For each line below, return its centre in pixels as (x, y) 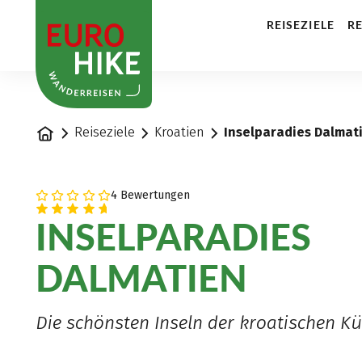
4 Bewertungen (150, 195)
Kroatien (180, 133)
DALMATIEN (141, 277)
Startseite (64, 131)
